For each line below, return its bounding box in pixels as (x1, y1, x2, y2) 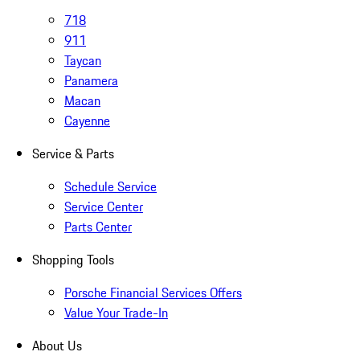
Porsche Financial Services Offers (64, 283, 242, 303)
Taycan (64, 51, 101, 71)
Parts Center (64, 217, 132, 237)
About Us (32, 336, 82, 356)
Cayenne (64, 111, 110, 131)
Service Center (64, 197, 143, 217)
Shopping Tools (32, 250, 114, 270)
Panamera (64, 71, 118, 91)
